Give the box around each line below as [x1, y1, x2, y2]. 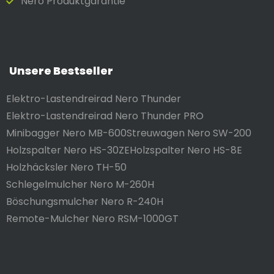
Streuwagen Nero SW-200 [127, 125, 251, 140]
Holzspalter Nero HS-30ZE [6, 143, 130, 157]
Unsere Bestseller [9, 62, 113, 78]
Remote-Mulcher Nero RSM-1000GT [6, 211, 179, 226]
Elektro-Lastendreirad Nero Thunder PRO [6, 108, 204, 123]
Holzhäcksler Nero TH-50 [6, 160, 127, 174]
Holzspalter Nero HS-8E [130, 143, 242, 157]
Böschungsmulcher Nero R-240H [6, 194, 163, 209]
